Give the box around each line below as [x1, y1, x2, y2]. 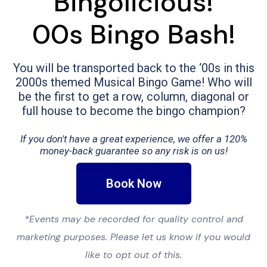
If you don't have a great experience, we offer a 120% [20, 132, 247, 145]
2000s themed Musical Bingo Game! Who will [15, 74, 252, 89]
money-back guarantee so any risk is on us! [39, 144, 228, 157]
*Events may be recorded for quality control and [24, 212, 243, 225]
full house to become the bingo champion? [21, 103, 246, 118]
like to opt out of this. [85, 248, 182, 261]
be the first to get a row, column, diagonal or [18, 89, 249, 104]
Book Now [105, 176, 162, 191]
